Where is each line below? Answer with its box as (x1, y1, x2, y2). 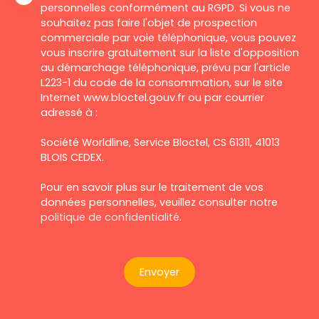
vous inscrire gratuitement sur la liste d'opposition (41, 46, 299, 60)
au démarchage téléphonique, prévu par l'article (41, 61, 291, 75)
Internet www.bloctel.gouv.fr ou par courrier (41, 90, 264, 105)
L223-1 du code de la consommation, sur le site (41, 75, 283, 90)
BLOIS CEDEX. (41, 150, 104, 164)
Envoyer (140, 264, 179, 279)
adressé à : (41, 105, 98, 120)
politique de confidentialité (41, 210, 179, 224)
